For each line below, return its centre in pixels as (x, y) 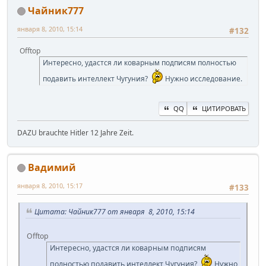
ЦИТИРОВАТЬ (224, 108)
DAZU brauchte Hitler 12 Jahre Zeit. (75, 132)
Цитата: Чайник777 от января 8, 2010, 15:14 (115, 211)
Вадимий (52, 167)
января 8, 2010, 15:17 (50, 185)
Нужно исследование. (203, 79)
